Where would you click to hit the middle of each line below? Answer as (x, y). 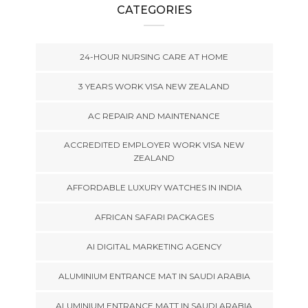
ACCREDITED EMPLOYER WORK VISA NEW (154, 144)
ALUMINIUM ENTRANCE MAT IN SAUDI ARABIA (154, 276)
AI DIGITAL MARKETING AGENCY (154, 246)
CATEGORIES (154, 10)
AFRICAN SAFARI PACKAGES (154, 217)
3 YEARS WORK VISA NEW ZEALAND (154, 86)
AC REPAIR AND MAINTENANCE (154, 115)
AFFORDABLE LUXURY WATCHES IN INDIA (154, 187)
